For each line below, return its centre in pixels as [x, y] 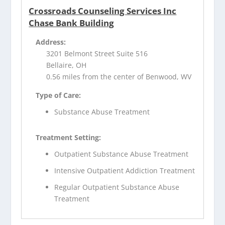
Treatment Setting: [69, 138]
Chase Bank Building [72, 23]
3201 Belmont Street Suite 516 [97, 54]
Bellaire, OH [67, 65]
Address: [51, 42]
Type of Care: [59, 95]
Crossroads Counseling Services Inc [103, 11]
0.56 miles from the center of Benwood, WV [119, 77]
